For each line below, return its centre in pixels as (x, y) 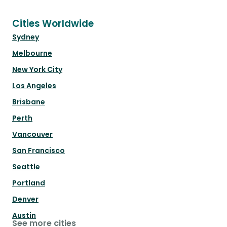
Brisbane (29, 102)
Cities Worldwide (53, 24)
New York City (37, 70)
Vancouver (32, 135)
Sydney (26, 37)
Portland (29, 183)
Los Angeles (34, 86)
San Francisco (39, 151)
